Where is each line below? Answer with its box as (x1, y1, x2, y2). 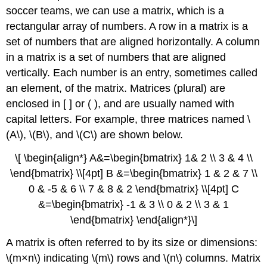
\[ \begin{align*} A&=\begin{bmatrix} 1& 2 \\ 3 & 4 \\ (14, 151, 253, 164)
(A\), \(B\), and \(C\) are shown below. (6, 128, 184, 141)
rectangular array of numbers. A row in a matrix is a (6, 20, 249, 32)
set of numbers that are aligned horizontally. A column (6, 35, 260, 48)
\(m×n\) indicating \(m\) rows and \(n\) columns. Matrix (6, 252, 261, 265)
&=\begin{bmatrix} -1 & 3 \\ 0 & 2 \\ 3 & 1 (38, 198, 229, 210)
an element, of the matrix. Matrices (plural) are (6, 82, 226, 94)
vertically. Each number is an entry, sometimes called (6, 66, 258, 79)
